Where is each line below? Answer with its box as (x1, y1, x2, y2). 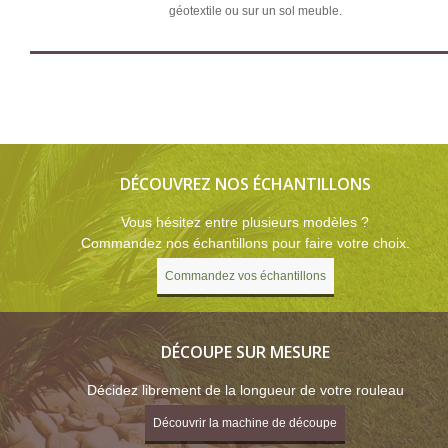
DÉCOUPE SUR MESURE (160, 341, 330, 363)
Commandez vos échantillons (164, 269, 326, 283)
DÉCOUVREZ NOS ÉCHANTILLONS (119, 173, 371, 195)
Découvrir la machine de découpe (153, 416, 337, 430)
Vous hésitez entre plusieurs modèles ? (121, 214, 369, 230)
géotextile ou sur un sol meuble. (168, 4, 342, 18)
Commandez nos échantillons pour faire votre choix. (80, 235, 410, 251)
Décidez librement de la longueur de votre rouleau (86, 382, 404, 398)
